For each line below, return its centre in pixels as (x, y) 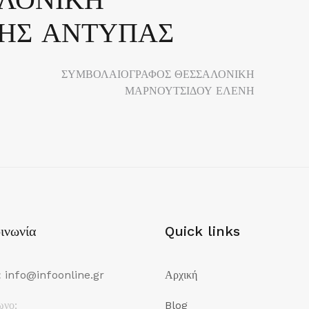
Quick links (202, 231)
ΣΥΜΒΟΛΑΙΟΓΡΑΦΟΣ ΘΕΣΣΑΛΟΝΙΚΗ (158, 74)
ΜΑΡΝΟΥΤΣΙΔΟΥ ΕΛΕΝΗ (190, 90)
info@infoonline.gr (54, 275)
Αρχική (181, 275)
